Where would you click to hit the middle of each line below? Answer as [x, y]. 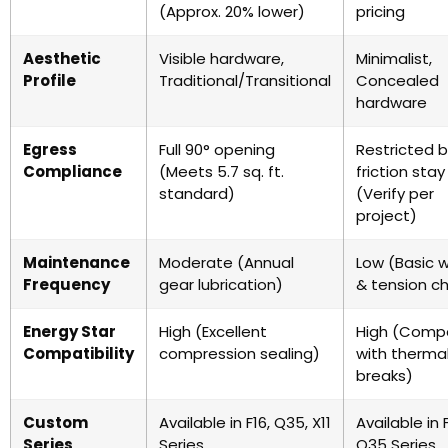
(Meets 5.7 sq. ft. [221, 171]
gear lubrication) [221, 284]
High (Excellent [213, 331]
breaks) [384, 375]
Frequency [66, 284]
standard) [197, 193]
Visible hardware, [221, 58]
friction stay [400, 171]
